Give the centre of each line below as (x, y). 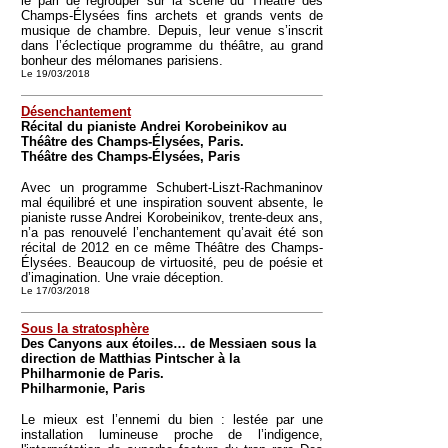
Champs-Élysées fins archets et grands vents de (172, 15)
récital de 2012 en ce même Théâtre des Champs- (172, 247)
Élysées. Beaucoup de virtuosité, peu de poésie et (172, 262)
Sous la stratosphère (85, 328)
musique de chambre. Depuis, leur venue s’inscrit (172, 30)
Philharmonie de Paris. (92, 373)
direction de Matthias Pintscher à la (130, 358)
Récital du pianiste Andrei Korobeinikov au (154, 126)
